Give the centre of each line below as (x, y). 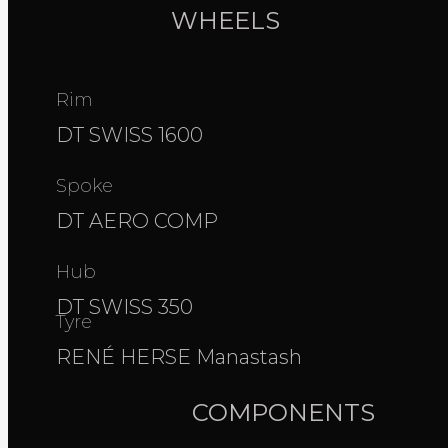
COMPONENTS (284, 412)
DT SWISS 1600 (129, 134)
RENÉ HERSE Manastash (181, 356)
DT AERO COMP (137, 220)
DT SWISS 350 (124, 306)
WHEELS (225, 20)
